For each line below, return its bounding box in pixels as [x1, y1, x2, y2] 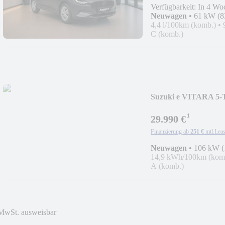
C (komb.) [151, 29, 183, 38]
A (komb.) [151, 161, 184, 170]
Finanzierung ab [151, 128, 189, 135]
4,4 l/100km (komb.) [151, 20, 216, 29]
